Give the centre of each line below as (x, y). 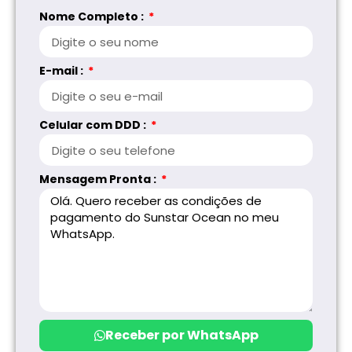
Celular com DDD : (94, 125)
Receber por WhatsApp (181, 335)
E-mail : (62, 71)
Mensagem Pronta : (99, 180)
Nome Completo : (93, 17)
